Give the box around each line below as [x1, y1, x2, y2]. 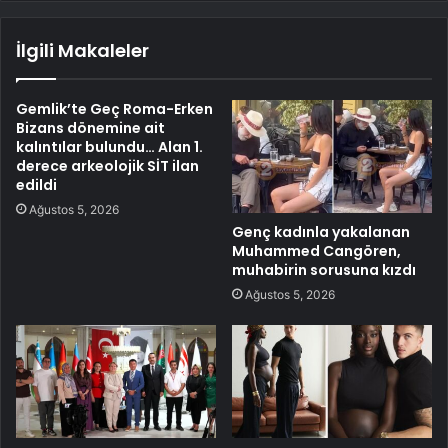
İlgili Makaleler [16, 38, 149, 64]
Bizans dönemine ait [16, 118, 165, 139]
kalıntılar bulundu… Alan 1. [16, 137, 203, 158]
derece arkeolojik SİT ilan [16, 156, 199, 177]
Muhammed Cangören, [232, 240, 401, 261]
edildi [16, 175, 57, 196]
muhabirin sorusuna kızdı [232, 259, 416, 280]
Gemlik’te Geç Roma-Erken [16, 99, 213, 120]
